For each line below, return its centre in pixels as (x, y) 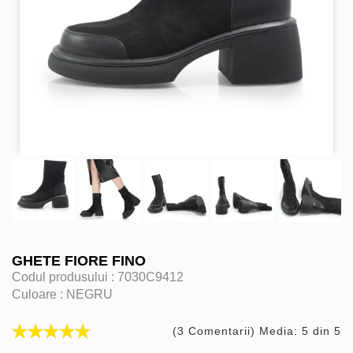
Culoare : (39, 294)
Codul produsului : (65, 277)
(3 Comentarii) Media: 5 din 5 (257, 331)
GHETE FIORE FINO (79, 260)
